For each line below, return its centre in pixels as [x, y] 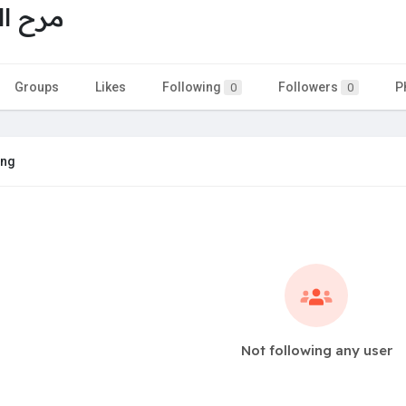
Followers [309, 87]
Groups [37, 87]
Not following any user [316, 350]
